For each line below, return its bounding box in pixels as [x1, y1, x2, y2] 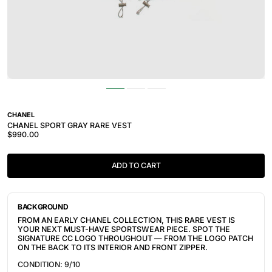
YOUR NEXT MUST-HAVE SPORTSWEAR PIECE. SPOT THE [18, 225, 230, 234]
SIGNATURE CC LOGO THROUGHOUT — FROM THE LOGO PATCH [18, 234, 253, 243]
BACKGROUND [18, 202, 69, 211]
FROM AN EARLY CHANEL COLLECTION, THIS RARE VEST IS [18, 216, 235, 225]
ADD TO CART [111, 161, 161, 170]
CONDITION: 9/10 [18, 259, 80, 269]
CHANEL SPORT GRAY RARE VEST [7, 121, 132, 130]
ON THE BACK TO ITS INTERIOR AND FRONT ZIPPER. [18, 243, 208, 252]
